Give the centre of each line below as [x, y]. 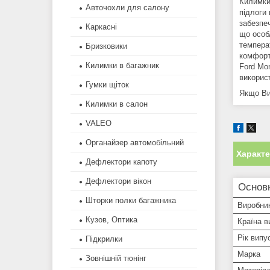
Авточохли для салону [127, 8]
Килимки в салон [117, 104]
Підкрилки [104, 239]
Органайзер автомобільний [135, 143]
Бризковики [106, 46]
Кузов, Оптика [111, 220]
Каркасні [101, 27]
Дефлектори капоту [121, 162]
